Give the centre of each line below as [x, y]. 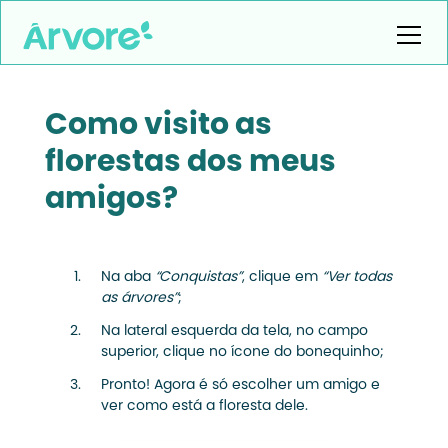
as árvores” [139, 299]
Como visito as [158, 127]
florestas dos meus [190, 164]
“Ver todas [356, 278]
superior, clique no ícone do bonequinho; [242, 353]
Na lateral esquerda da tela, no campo [234, 332]
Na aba [127, 278]
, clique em [281, 278]
